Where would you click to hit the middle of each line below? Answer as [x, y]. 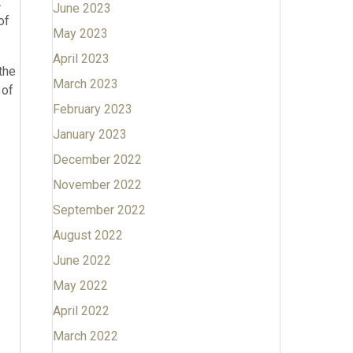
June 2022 [82, 260]
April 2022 [81, 311]
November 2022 [97, 185]
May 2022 [80, 286]
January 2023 [89, 134]
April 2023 [81, 59]
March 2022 [85, 336]
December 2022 [97, 160]
